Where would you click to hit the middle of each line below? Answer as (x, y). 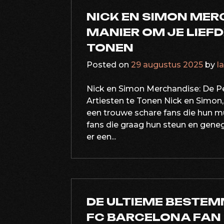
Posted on (109, 65)
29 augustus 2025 (167, 65)
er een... (101, 137)
